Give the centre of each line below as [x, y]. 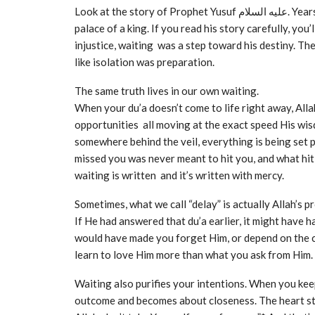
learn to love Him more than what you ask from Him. [194, 255]
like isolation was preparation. [144, 62]
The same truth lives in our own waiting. [167, 91]
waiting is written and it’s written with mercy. [179, 175]
